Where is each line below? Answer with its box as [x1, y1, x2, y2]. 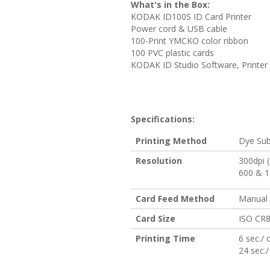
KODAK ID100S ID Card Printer [131, 10, 251, 22]
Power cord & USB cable [131, 22, 227, 34]
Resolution [136, 154, 182, 166]
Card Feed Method [136, 192, 215, 204]
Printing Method [136, 134, 207, 146]
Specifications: [131, 113, 195, 125]
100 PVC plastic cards [131, 46, 214, 58]
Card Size [136, 212, 175, 224]
